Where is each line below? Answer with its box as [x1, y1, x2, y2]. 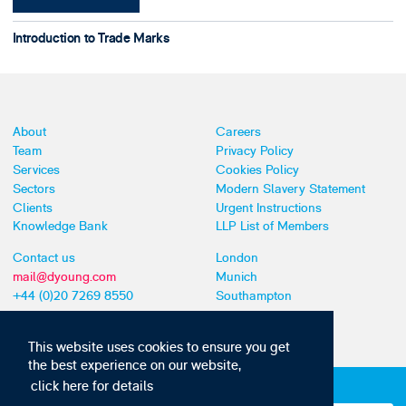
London [215, 249, 258, 266]
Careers [215, 124, 261, 140]
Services [12, 162, 60, 178]
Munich [215, 268, 257, 285]
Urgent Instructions [215, 199, 322, 216]
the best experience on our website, [27, 356, 241, 375]
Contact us [12, 249, 75, 266]
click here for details [30, 377, 153, 396]
